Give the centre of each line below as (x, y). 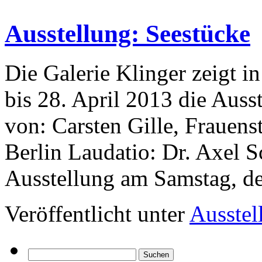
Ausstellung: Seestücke (127, 33)
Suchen (41, 253)
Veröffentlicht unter (95, 213)
